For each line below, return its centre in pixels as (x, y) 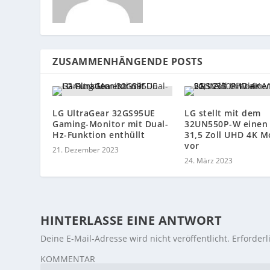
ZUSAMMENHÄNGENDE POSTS (128, 62)
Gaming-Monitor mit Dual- (111, 124)
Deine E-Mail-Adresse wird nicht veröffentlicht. (135, 239)
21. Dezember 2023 (86, 150)
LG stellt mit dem (223, 113)
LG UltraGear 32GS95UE (104, 113)
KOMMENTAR (68, 259)
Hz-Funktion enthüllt (99, 135)
